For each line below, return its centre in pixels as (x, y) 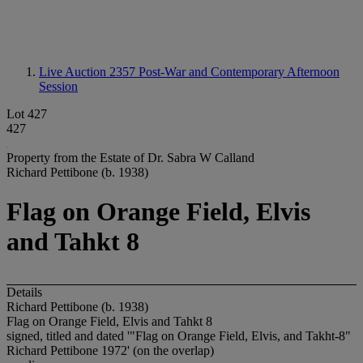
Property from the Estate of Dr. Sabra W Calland (130, 158)
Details (24, 292)
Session (58, 86)
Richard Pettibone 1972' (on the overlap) (110, 350)
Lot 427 (27, 114)
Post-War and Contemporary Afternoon (239, 72)
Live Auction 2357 (89, 72)
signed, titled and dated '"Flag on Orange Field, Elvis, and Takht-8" (179, 335)
